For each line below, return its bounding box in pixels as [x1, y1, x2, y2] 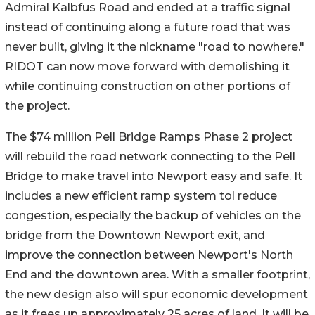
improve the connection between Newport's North [5, 247, 293, 262]
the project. [5, 98, 70, 112]
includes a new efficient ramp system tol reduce [5, 188, 277, 202]
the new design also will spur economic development [5, 287, 308, 301]
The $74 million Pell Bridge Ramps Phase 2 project [5, 129, 292, 143]
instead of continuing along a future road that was [5, 20, 290, 34]
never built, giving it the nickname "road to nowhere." [5, 39, 304, 53]
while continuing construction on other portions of [5, 79, 290, 93]
